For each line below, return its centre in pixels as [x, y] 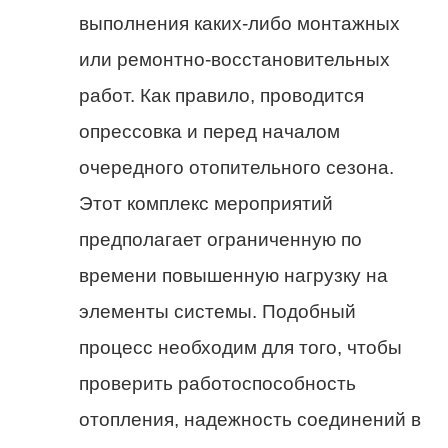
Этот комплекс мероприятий [206, 204]
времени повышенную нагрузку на [233, 276]
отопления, [131, 420]
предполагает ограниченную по [220, 240]
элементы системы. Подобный [217, 312]
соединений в [356, 420]
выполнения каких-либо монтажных [239, 24]
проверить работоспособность [217, 384]
